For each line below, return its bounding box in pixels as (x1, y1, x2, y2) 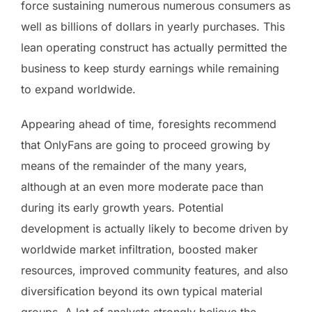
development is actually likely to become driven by (21, 221, 288, 235)
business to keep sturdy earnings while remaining (21, 61, 279, 75)
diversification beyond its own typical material (21, 283, 263, 298)
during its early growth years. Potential (21, 200, 224, 214)
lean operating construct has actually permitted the (21, 40, 287, 54)
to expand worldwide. (21, 81, 136, 96)
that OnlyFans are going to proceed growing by (21, 137, 270, 152)
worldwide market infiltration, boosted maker (21, 242, 258, 256)
